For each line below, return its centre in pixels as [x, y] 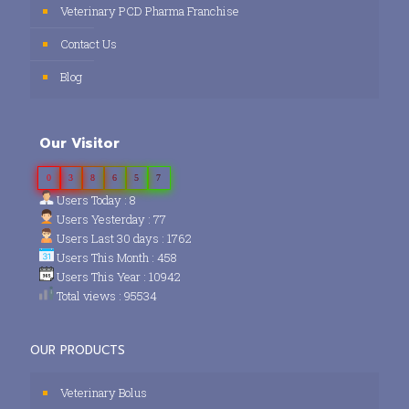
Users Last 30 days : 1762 [123, 238]
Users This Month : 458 [115, 257]
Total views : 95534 [105, 295]
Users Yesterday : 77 [110, 219]
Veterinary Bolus [104, 392]
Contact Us [89, 43]
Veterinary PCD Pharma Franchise [150, 10]
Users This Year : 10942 [117, 276]
